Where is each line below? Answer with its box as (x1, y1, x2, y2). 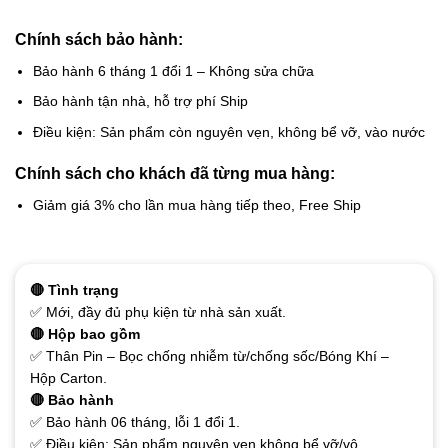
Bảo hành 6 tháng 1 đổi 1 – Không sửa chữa (33, 62, 315, 79)
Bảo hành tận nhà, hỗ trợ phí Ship (33, 93, 249, 110)
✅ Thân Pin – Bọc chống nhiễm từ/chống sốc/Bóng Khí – (30, 347, 389, 364)
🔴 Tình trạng (30, 281, 119, 298)
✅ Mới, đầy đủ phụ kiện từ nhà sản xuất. (30, 303, 286, 320)
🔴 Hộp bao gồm (30, 325, 140, 342)
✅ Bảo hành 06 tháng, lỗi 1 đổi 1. (30, 413, 240, 430)
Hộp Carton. (30, 369, 107, 386)
